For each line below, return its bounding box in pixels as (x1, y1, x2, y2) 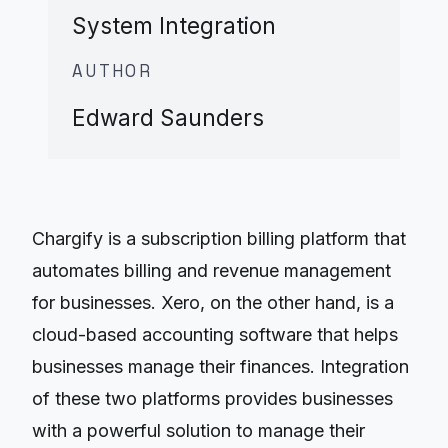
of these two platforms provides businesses (32, 387, 393, 409)
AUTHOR (72, 59, 153, 82)
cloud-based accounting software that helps (32, 323, 398, 345)
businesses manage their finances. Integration (32, 355, 409, 377)
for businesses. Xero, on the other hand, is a (32, 291, 394, 313)
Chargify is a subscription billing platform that (32, 227, 406, 249)
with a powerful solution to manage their (32, 419, 365, 441)
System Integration (72, 11, 276, 39)
